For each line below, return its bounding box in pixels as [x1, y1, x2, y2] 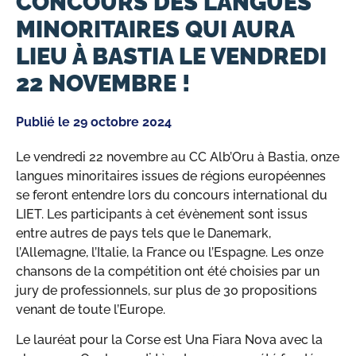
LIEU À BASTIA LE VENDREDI [16, 42, 327, 70]
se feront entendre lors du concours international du [16, 187, 327, 203]
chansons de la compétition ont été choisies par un [16, 263, 319, 279]
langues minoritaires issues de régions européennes [16, 168, 326, 184]
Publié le [16, 114, 73, 130]
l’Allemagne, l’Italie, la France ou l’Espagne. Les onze [16, 244, 323, 260]
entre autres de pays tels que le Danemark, [16, 225, 271, 241]
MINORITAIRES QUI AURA [16, 15, 294, 43]
